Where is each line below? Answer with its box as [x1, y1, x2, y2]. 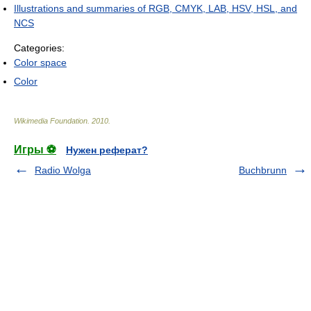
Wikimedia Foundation [14, 117, 87, 126]
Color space [14, 57, 67, 69]
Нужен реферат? [66, 144, 148, 156]
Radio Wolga [35, 165, 91, 176]
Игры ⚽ [14, 144, 56, 156]
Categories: [14, 42, 65, 54]
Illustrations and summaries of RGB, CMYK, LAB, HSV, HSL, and [14, 3, 297, 15]
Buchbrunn [239, 165, 287, 176]
